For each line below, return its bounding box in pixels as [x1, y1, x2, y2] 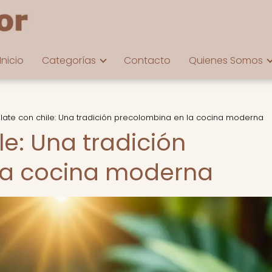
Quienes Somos [189, 53, 263, 67]
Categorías [42, 53, 96, 67]
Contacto [124, 53, 171, 67]
